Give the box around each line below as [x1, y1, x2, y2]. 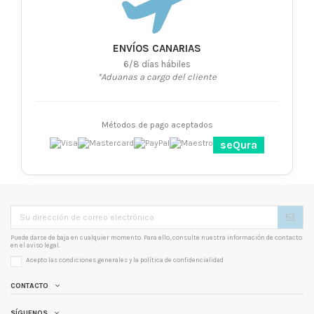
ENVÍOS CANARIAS [113, 41, 201, 55]
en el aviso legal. [11, 241, 60, 250]
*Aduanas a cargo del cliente [97, 71, 217, 82]
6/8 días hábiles [123, 58, 191, 69]
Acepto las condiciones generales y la [26, 256, 140, 264]
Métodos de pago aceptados [101, 119, 213, 130]
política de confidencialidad [140, 256, 224, 264]
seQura [220, 138, 257, 152]
